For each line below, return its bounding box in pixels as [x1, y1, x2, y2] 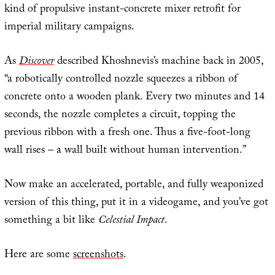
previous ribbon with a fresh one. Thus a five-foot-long [4, 124, 250, 144]
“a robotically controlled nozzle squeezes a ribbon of [4, 71, 238, 90]
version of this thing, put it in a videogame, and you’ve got [4, 194, 268, 214]
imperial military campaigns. [4, 18, 134, 38]
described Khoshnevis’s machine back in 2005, [53, 53, 263, 72]
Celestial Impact [98, 212, 165, 231]
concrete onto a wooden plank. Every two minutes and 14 [4, 88, 265, 108]
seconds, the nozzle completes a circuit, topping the [4, 106, 236, 126]
